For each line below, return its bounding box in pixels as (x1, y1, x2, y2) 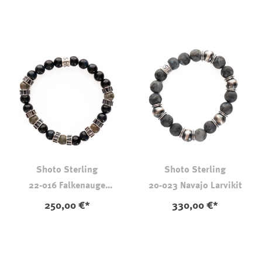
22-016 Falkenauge (29, 181, 105, 191)
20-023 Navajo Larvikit (148, 181, 242, 191)
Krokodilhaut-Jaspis (26, 194, 108, 204)
